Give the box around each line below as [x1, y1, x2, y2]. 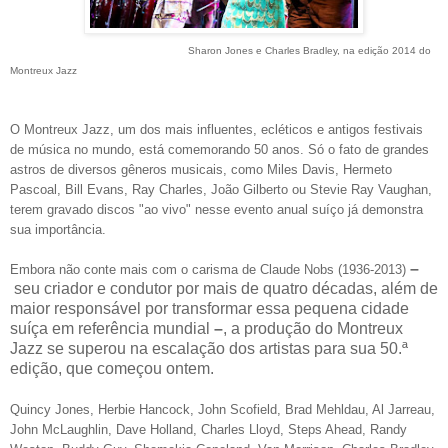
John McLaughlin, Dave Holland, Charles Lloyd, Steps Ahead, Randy [10, 421, 407, 437]
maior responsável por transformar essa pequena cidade [10, 299, 409, 317]
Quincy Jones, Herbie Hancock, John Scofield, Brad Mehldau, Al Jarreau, [10, 401, 435, 417]
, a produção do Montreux [223, 319, 403, 337]
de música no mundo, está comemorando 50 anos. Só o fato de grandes [10, 141, 429, 157]
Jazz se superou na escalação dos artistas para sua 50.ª [10, 339, 408, 357]
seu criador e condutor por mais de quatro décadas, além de [14, 279, 438, 297]
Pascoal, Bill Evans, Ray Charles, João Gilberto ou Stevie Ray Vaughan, [10, 181, 432, 197]
